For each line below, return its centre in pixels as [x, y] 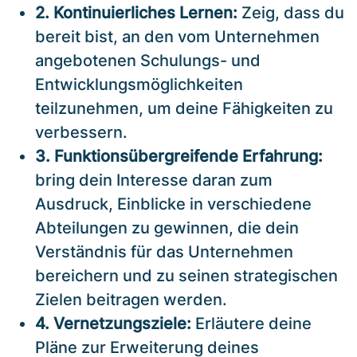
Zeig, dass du [291, 12]
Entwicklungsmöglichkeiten [139, 84]
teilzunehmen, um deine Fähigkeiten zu [184, 108]
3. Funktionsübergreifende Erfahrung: [179, 156]
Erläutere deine [251, 323]
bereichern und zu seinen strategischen [186, 275]
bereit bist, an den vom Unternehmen [177, 36]
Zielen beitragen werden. [131, 299]
